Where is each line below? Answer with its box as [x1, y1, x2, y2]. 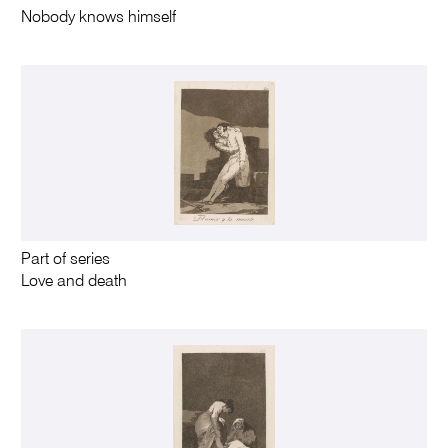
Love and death [21, 273, 128, 290]
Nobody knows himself [21, 9, 177, 26]
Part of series [21, 251, 111, 268]
